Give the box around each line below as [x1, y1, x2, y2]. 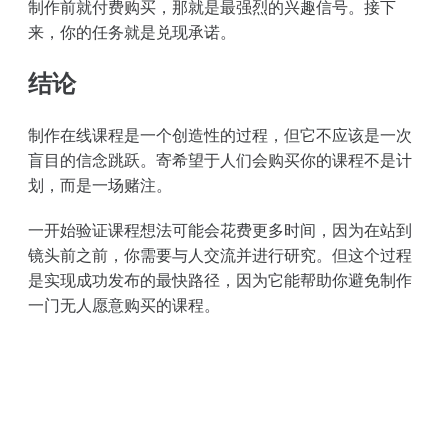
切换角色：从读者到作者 [103, 418, 345, 445]
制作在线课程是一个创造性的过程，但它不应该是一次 [28, 124, 412, 145]
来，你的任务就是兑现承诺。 [28, 21, 236, 42]
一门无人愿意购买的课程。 [28, 294, 220, 315]
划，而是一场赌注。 [28, 174, 172, 195]
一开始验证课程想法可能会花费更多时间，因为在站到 [28, 219, 412, 240]
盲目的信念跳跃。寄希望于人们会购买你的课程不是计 [28, 149, 412, 170]
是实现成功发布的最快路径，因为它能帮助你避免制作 [28, 269, 412, 290]
